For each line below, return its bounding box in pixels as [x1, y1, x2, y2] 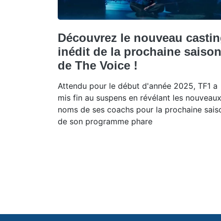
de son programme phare [58, 116, 152, 126]
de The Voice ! [58, 58, 138, 72]
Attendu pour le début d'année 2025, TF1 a [58, 80, 218, 91]
